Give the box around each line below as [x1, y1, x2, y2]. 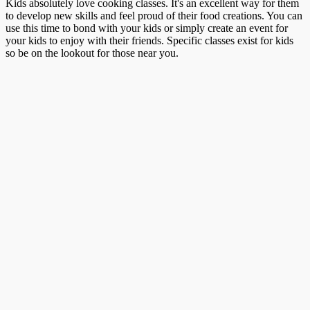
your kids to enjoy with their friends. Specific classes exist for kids [6, 35, 293, 47]
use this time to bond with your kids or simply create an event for [6, 22, 288, 35]
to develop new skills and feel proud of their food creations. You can [6, 10, 302, 22]
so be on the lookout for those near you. [6, 47, 179, 60]
